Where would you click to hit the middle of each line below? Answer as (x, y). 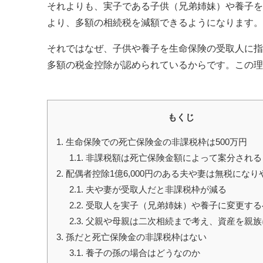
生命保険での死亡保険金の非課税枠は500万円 (155, 141)
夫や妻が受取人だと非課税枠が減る (155, 189)
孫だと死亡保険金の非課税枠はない (135, 237)
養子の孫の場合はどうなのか (142, 252)
